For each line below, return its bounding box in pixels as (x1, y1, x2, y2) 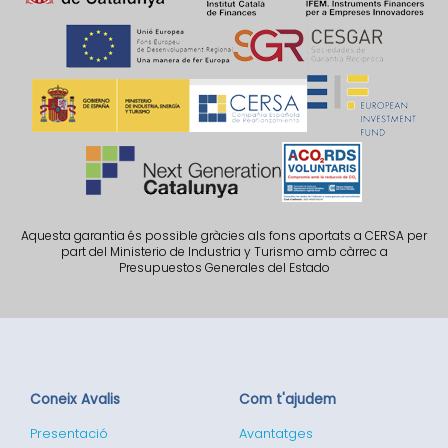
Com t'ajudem (239, 389, 336, 409)
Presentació (30, 424, 108, 442)
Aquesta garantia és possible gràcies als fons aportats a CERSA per (21, 226, 427, 244)
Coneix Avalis (30, 389, 120, 409)
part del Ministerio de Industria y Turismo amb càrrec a (60, 242, 388, 260)
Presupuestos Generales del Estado (118, 258, 330, 276)
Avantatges (239, 424, 313, 442)
